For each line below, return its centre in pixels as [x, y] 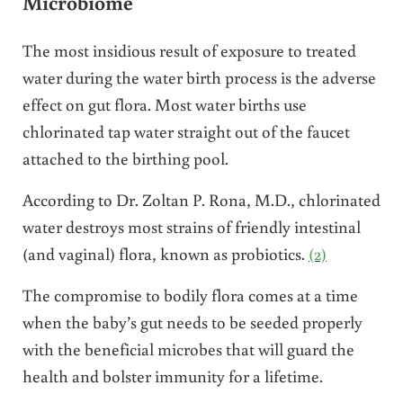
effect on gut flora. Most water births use [164, 103]
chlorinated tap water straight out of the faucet [186, 130]
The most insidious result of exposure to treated [189, 49]
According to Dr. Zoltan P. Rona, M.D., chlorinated [201, 199]
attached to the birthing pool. [125, 157]
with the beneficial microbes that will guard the [188, 348]
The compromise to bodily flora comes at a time [190, 294]
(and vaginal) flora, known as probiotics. [165, 253]
